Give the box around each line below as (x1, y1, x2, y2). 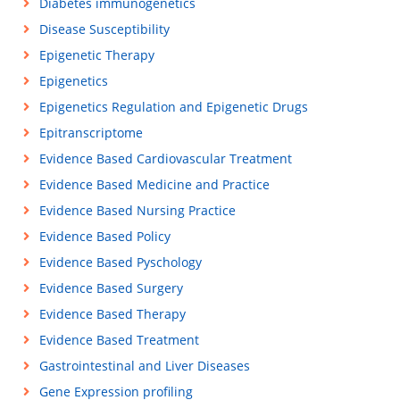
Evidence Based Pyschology (38, 254, 202, 271)
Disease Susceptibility (38, 21, 170, 37)
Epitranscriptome (38, 124, 143, 141)
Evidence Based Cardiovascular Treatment (38, 150, 292, 167)
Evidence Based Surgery (38, 279, 183, 296)
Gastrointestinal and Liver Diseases (38, 357, 250, 374)
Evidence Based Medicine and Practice (38, 176, 270, 193)
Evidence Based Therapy (38, 305, 186, 322)
